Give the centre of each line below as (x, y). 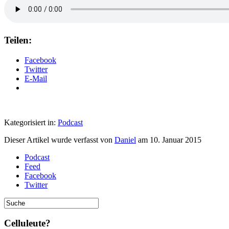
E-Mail (36, 78)
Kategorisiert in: (31, 122)
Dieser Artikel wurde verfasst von (59, 140)
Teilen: (18, 40)
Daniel (125, 140)
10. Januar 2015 (176, 140)
